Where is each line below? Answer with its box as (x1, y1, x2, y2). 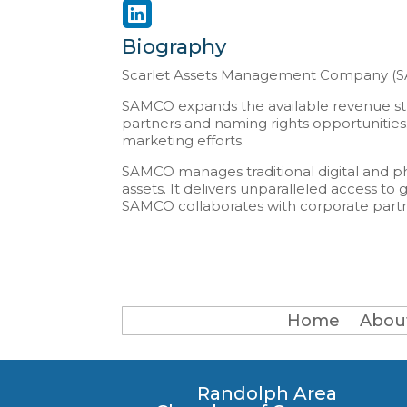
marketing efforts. (122, 132, 245, 150)
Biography (122, 35, 227, 60)
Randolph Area (196, 382, 337, 404)
